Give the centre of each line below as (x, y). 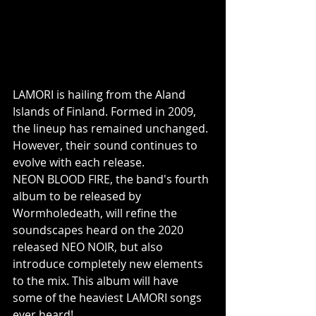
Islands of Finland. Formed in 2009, (106, 111)
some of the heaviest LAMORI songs (109, 297)
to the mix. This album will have (97, 280)
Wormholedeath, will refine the (96, 213)
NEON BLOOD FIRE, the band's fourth (112, 179)
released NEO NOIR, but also (89, 247)
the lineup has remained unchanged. (112, 128)
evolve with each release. (79, 162)
